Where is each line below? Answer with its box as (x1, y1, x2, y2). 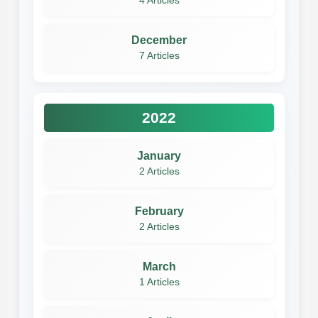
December (131, 33, 187, 46)
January (137, 149, 181, 162)
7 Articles (138, 50, 180, 61)
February (134, 204, 184, 217)
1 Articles (138, 276, 180, 287)
